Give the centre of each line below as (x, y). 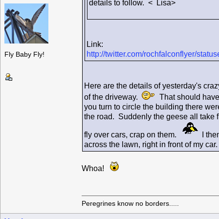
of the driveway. (113, 97)
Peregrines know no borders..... (130, 203)
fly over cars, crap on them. (133, 135)
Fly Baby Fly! (24, 55)
